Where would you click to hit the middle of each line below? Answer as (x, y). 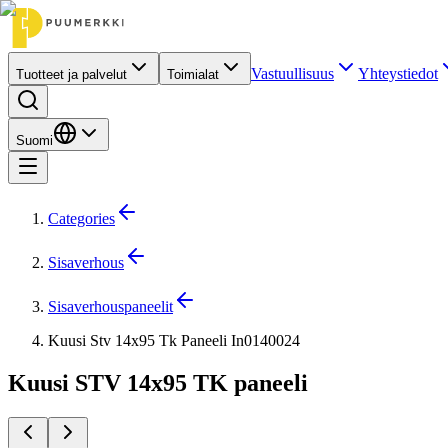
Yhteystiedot (398, 73)
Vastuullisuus (292, 73)
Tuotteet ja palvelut (71, 74)
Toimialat (193, 74)
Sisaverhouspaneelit (110, 306)
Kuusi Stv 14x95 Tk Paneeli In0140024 (174, 340)
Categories (81, 218)
